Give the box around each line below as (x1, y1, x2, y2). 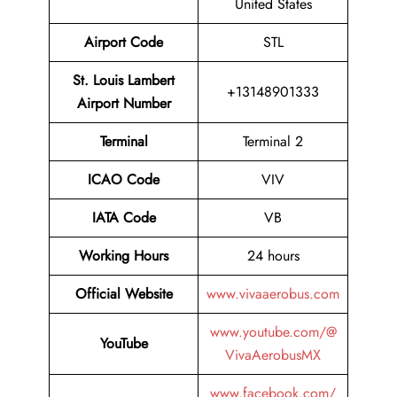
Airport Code (84, 32, 163, 53)
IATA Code (91, 207, 156, 229)
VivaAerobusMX (225, 345, 321, 366)
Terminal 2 (243, 131, 303, 152)
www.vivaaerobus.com (206, 284, 339, 305)
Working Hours (79, 245, 168, 267)
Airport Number (76, 93, 171, 114)
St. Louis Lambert (73, 70, 175, 91)
